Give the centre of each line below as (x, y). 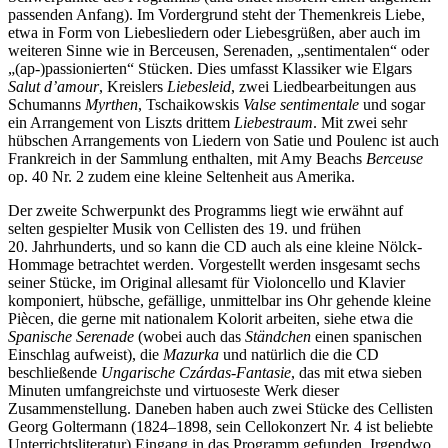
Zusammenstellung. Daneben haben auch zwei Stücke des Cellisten (220, 408)
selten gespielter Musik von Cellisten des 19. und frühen (184, 228)
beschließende (54, 372)
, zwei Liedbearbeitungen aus (323, 86)
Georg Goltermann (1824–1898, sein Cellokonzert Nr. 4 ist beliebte (220, 426)
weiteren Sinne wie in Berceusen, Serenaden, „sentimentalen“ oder (218, 50)
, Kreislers (133, 86)
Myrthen (111, 104)
